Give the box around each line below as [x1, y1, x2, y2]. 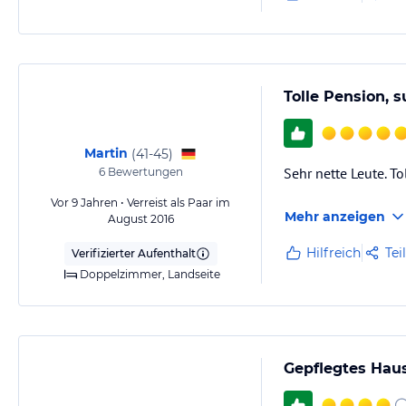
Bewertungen [104, 165, 183, 179]
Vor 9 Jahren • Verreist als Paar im [51, 196, 230, 209]
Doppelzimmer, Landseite [79, 267, 220, 281]
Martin [84, 145, 128, 161]
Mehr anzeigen [285, 208, 385, 225]
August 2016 [107, 212, 174, 226]
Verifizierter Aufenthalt [71, 246, 196, 260]
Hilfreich [306, 245, 361, 261]
